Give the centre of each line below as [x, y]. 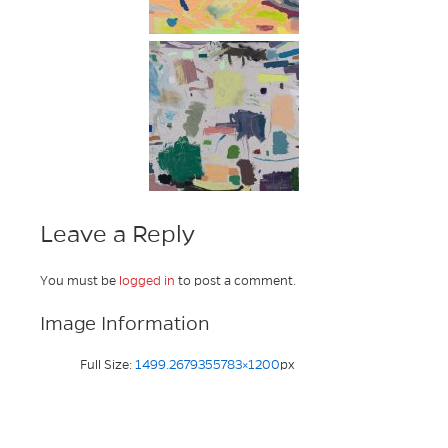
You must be [79, 281]
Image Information [125, 324]
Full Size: [107, 365]
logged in [147, 281]
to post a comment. [235, 281]
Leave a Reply [117, 233]
